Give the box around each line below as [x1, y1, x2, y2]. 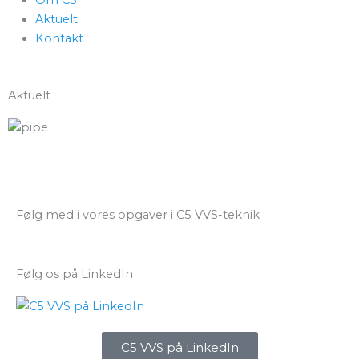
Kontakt [34, 30, 83, 46]
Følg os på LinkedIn [16, 266, 133, 281]
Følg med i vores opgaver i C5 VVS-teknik [16, 207, 260, 222]
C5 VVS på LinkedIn [120, 339, 239, 355]
